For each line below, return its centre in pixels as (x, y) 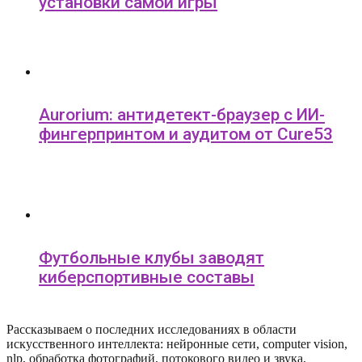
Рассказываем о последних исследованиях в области (152, 330)
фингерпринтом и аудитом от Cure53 (186, 135)
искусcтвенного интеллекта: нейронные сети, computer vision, (177, 344)
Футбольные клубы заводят (152, 258)
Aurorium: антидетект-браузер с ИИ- (182, 115)
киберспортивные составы (147, 278)
